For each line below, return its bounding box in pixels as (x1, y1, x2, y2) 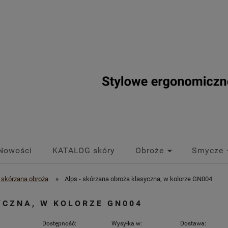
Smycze (192, 146, 223, 155)
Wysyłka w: (111, 220, 142, 227)
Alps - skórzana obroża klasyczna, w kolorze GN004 (65, 175, 213, 183)
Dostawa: (180, 220, 207, 227)
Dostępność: (42, 220, 76, 227)
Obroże (135, 146, 164, 155)
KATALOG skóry (52, 146, 115, 155)
